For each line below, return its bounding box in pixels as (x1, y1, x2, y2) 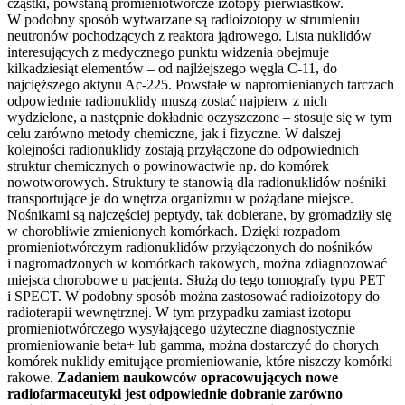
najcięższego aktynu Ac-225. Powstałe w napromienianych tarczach (7, 77, 394, 93)
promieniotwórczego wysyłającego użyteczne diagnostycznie (7, 321, 355, 337)
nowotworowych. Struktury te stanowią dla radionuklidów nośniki (7, 174, 386, 191)
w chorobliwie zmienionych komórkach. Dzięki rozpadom (7, 223, 340, 240)
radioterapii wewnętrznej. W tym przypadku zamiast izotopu (7, 305, 351, 321)
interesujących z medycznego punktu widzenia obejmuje (7, 44, 329, 61)
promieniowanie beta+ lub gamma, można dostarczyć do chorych (7, 337, 379, 353)
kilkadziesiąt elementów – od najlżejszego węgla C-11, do (7, 61, 337, 77)
